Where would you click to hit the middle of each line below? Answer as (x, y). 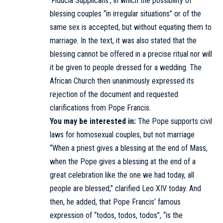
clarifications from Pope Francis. (100, 108)
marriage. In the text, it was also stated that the (123, 40)
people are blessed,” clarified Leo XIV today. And (125, 188)
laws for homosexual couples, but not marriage (122, 134)
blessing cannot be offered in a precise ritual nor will (131, 54)
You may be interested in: (94, 121)
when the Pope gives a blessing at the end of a (123, 161)
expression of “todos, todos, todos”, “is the (116, 215)
